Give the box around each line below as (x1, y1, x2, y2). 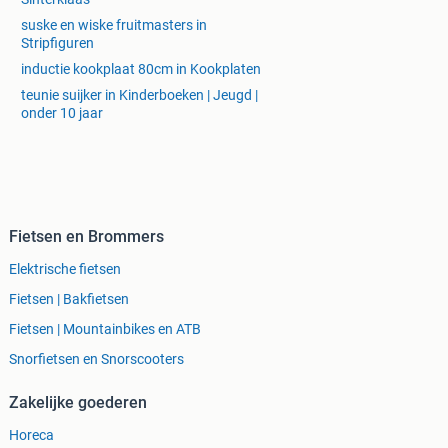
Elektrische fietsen (9, 261, 121, 278)
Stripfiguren (21, 35, 94, 52)
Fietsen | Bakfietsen (9, 291, 129, 308)
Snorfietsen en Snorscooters (9, 351, 184, 368)
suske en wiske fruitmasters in (21, 17, 207, 34)
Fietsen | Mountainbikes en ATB (9, 321, 201, 338)
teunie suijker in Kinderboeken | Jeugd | (21, 87, 258, 104)
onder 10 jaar (21, 105, 103, 122)
